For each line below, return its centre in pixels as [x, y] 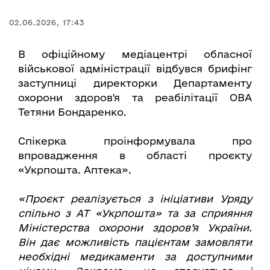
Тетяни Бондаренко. [72, 112]
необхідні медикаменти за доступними [135, 256]
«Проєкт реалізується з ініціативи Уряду [135, 199]
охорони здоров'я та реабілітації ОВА [135, 97]
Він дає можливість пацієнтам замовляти [135, 242]
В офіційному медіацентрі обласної [135, 54]
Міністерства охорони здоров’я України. [135, 228]
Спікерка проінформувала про [135, 141]
